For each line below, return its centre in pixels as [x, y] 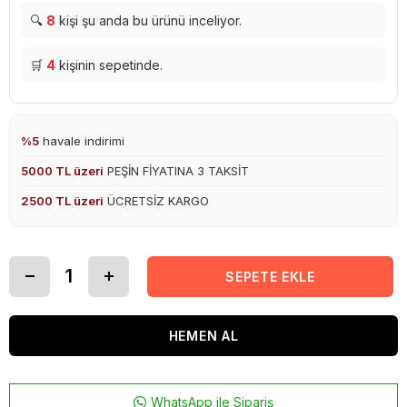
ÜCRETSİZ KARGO [156, 200]
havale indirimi [82, 140]
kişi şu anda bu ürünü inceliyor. [149, 20]
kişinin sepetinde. [109, 65]
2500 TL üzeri [62, 200]
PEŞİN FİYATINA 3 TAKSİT [176, 170]
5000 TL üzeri [62, 170]
